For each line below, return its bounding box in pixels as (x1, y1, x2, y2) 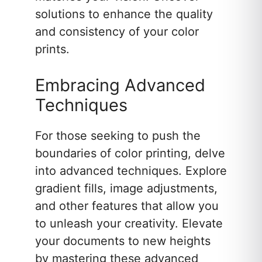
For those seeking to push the (35, 129, 201, 143)
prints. (35, 42, 70, 57)
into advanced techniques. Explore (35, 164, 227, 178)
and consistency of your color (35, 25, 199, 39)
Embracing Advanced (35, 75, 205, 96)
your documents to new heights (35, 234, 211, 249)
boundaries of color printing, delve (35, 146, 225, 161)
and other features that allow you (35, 199, 219, 213)
